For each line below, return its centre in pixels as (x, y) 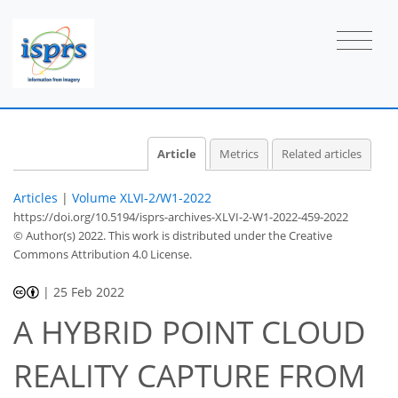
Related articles (322, 154)
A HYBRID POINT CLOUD (190, 332)
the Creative (300, 235)
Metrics (239, 154)
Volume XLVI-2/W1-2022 (142, 197)
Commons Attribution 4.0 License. (103, 254)
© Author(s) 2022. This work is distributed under (141, 235)
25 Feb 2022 (89, 291)
